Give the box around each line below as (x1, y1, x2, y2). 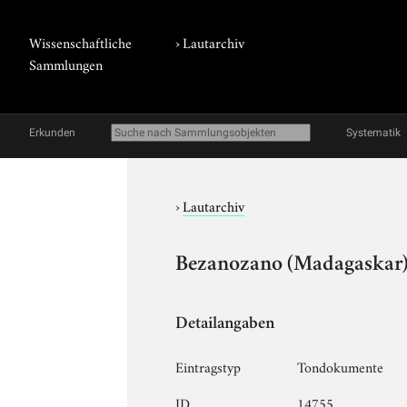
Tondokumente (297, 355, 384, 376)
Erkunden (29, 126, 75, 139)
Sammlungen (29, 54, 103, 74)
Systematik (346, 126, 401, 139)
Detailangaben (175, 315, 275, 333)
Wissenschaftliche (29, 32, 132, 52)
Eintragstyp (175, 355, 242, 376)
